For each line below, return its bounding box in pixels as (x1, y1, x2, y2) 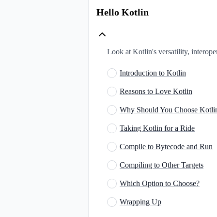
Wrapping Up (120, 197, 161, 206)
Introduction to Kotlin (120, 68, 186, 77)
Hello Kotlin (96, 6, 149, 17)
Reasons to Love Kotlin (120, 87, 192, 95)
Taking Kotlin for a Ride (120, 124, 195, 132)
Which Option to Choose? (120, 179, 200, 187)
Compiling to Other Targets (120, 160, 203, 169)
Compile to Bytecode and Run (120, 142, 213, 151)
